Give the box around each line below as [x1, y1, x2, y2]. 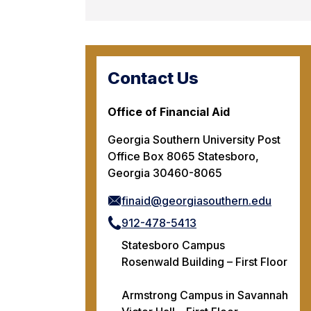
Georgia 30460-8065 [108, 165, 222, 180]
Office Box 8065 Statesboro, [108, 149, 259, 163]
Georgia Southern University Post [108, 132, 280, 146]
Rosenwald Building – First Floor [121, 254, 287, 269]
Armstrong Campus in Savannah [121, 287, 288, 302]
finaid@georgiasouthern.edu [121, 193, 271, 208]
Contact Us [108, 68, 199, 88]
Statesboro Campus [121, 237, 225, 252]
